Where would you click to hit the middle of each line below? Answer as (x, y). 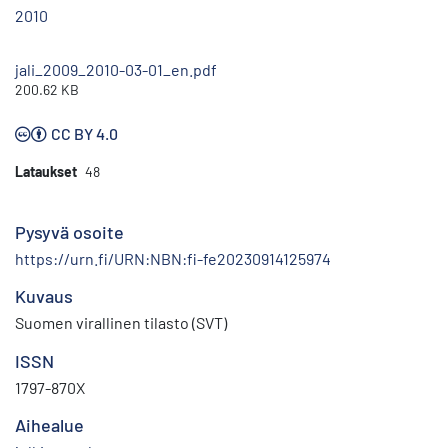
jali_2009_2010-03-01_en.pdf (116, 70)
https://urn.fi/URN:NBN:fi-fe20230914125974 (173, 259)
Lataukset (46, 172)
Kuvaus (44, 296)
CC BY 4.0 (84, 134)
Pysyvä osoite (69, 232)
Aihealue (49, 425)
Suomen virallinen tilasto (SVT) (121, 323)
